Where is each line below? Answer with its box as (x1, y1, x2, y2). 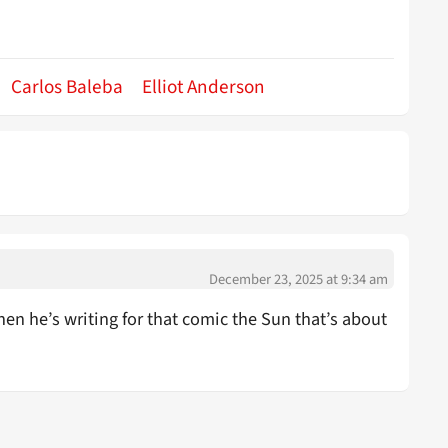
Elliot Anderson (142, 73, 265, 102)
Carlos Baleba (11, 73, 123, 102)
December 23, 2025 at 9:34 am (209, 269, 388, 291)
